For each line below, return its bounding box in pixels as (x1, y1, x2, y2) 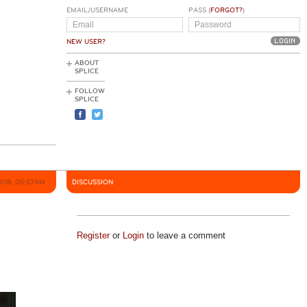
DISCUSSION (72, 178, 113, 186)
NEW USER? (66, 38, 106, 46)
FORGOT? (210, 6, 243, 14)
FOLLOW (75, 87, 105, 95)
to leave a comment (143, 230, 225, 241)
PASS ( (188, 6, 210, 14)
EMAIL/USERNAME (66, 6, 128, 14)
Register (76, 230, 110, 241)
